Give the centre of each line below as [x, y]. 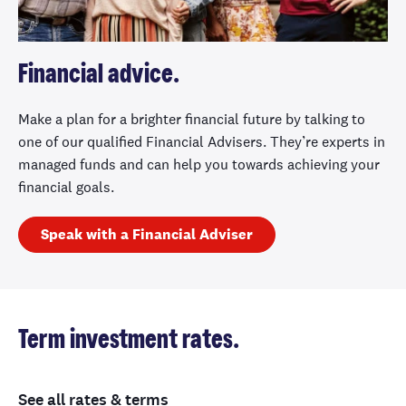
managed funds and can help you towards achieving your [199, 165]
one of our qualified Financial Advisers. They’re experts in [202, 142]
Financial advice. [99, 75]
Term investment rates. [129, 341]
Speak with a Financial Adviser [147, 235]
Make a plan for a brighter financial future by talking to [192, 120]
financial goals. [66, 188]
